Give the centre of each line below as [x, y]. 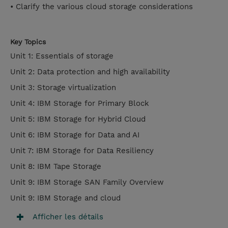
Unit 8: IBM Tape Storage [56, 167]
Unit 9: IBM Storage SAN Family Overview [88, 182]
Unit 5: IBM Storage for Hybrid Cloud [78, 119]
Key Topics [28, 42]
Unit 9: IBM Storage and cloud [65, 198]
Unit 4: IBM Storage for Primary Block [80, 104]
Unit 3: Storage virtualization [64, 88]
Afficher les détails [68, 217]
